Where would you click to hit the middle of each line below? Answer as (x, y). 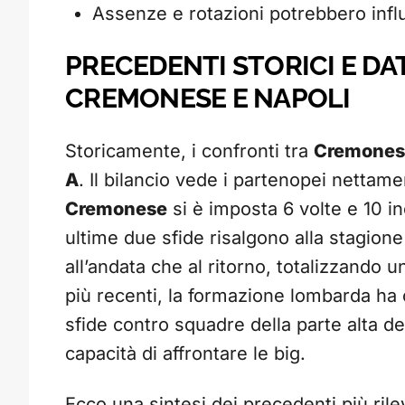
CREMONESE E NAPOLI (208, 99)
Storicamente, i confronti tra (189, 151)
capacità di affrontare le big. (185, 354)
